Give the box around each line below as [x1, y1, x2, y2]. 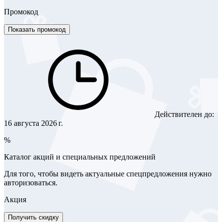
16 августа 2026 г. [4, 118, 63, 127]
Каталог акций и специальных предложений [4, 152, 156, 161]
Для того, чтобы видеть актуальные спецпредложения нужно [4, 169, 212, 178]
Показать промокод [8, 25, 66, 33]
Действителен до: [153, 110, 214, 118]
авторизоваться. [4, 178, 57, 187]
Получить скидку [8, 213, 59, 221]
